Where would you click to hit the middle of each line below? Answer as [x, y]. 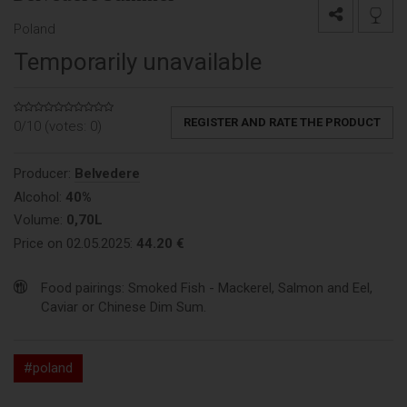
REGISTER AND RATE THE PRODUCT [282, 123]
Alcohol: [40, 197]
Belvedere [107, 174]
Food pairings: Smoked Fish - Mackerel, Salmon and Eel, [207, 288]
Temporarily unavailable [138, 62]
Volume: [40, 220]
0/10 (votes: [52, 127]
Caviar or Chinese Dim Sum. [124, 308]
